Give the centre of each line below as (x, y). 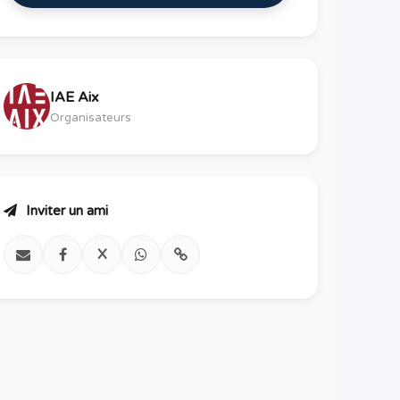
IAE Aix (75, 97)
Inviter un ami (65, 211)
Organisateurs (91, 117)
